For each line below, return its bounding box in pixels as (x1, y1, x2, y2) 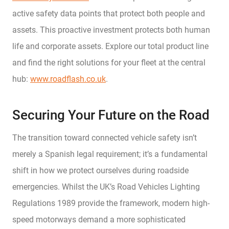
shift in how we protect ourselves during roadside (12, 165, 189, 175)
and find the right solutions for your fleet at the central (12, 57, 205, 67)
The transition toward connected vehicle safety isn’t (12, 132, 197, 143)
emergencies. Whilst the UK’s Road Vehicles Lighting (12, 181, 200, 192)
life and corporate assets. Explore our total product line (12, 41, 209, 51)
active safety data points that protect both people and (12, 8, 205, 18)
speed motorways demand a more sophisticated (12, 214, 186, 224)
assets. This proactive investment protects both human (12, 25, 210, 35)
